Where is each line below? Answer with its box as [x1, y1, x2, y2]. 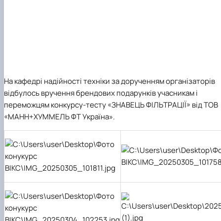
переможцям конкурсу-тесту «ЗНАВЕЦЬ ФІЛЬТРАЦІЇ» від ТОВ [4, 99, 218, 110]
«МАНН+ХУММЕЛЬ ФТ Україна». [4, 111, 115, 122]
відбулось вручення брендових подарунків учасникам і [4, 87, 198, 98]
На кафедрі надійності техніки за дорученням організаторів [4, 75, 215, 86]
